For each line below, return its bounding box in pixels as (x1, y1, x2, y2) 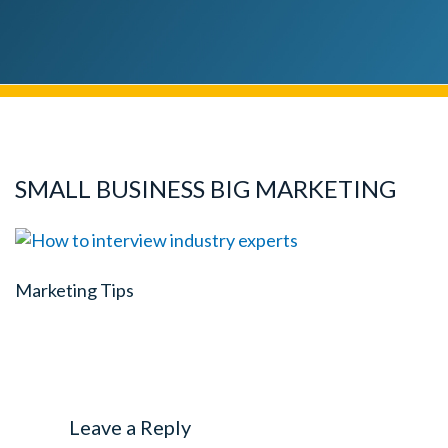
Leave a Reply (68, 414, 191, 439)
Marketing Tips (15, 278, 134, 301)
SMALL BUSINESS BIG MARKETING (15, 174, 396, 203)
